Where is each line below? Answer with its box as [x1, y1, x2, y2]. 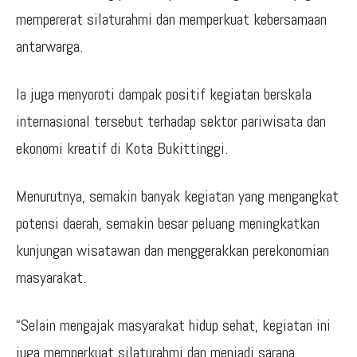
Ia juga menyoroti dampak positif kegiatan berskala [16, 83, 312, 104]
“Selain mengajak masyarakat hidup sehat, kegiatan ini [16, 314, 331, 335]
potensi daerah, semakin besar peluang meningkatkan [16, 212, 320, 233]
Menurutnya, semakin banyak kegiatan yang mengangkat [16, 185, 339, 206]
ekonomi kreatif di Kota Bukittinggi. [16, 137, 228, 159]
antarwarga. [16, 35, 83, 57]
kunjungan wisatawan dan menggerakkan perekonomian [16, 239, 329, 261]
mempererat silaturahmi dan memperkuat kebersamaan [16, 8, 327, 29]
